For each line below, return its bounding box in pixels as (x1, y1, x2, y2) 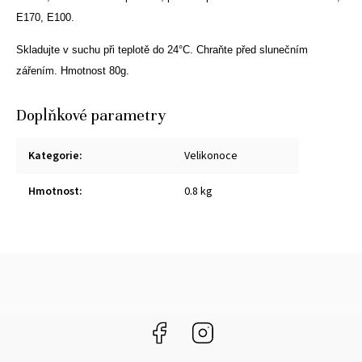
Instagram (215, 320, 263, 337)
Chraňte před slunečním (196, 43, 308, 56)
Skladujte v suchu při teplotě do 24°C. (16, 43, 196, 56)
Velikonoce (184, 147, 238, 164)
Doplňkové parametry (16, 104, 166, 125)
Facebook (171, 320, 220, 337)
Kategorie (28, 147, 79, 164)
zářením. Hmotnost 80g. (16, 64, 129, 77)
